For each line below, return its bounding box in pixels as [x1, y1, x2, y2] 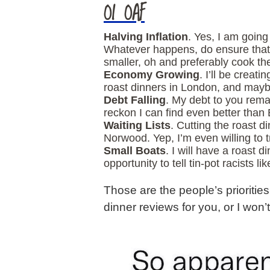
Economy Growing [104, 69, 199, 81]
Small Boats [104, 145, 166, 157]
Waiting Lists [104, 119, 171, 132]
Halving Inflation [104, 31, 188, 43]
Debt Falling [104, 94, 166, 107]
